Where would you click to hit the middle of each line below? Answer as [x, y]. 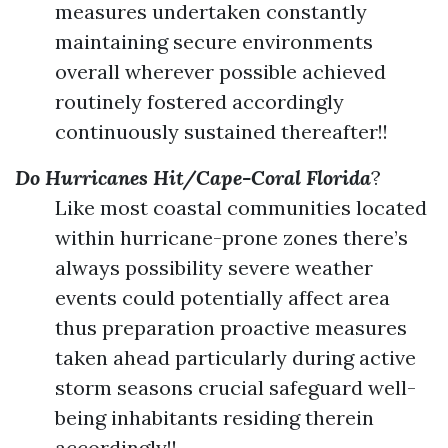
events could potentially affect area [222, 297]
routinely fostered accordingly [199, 101]
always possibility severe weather [214, 267]
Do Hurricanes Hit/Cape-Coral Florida [193, 177]
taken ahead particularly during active [235, 357]
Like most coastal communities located [241, 207]
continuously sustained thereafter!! [221, 131]
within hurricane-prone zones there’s [231, 237]
